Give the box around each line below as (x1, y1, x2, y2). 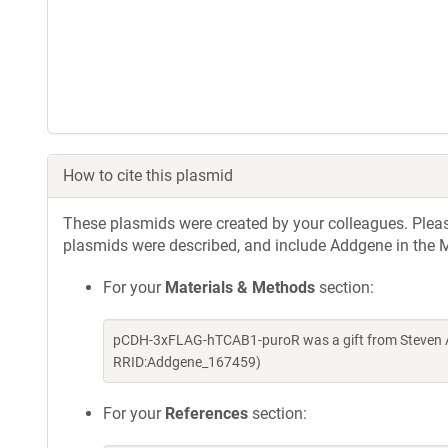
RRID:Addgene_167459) (113, 354, 261, 370)
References (165, 404, 248, 423)
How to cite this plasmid (63, 166, 233, 185)
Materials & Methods (165, 278, 315, 297)
